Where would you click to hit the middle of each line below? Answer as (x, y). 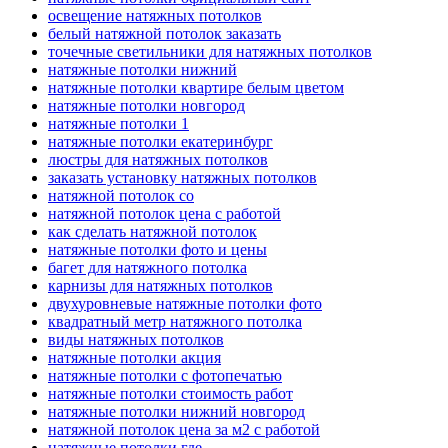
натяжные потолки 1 (118, 123)
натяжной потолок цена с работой (164, 213)
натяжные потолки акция (134, 357)
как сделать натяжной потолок (152, 231)
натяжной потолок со (121, 195)
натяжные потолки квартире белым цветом (196, 87)
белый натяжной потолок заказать (164, 33)
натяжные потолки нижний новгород (176, 411)
